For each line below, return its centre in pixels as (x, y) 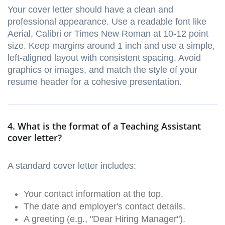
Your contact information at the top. (93, 194)
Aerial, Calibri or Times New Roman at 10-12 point (108, 34)
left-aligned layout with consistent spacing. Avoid (104, 58)
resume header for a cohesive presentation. (95, 82)
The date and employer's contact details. (104, 207)
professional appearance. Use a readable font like (107, 22)
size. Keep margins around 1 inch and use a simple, (111, 46)
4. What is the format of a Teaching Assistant (104, 126)
